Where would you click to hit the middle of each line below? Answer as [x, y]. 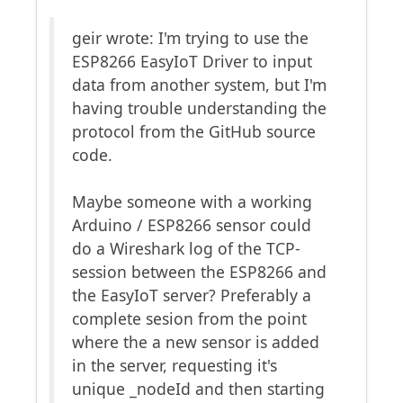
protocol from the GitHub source [194, 131]
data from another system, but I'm [199, 85]
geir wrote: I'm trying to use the [190, 38]
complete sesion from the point [189, 318]
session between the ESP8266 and [199, 272]
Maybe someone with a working [192, 201]
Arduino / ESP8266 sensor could [192, 225]
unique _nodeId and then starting [198, 389]
